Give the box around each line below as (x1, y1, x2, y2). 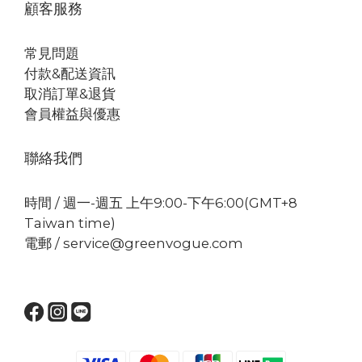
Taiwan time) (24, 214, 116, 231)
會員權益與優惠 (24, 105, 120, 122)
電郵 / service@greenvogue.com (24, 234, 243, 251)
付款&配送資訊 (24, 65, 116, 82)
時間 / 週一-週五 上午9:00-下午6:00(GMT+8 (24, 194, 297, 211)
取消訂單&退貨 (24, 85, 116, 102)
